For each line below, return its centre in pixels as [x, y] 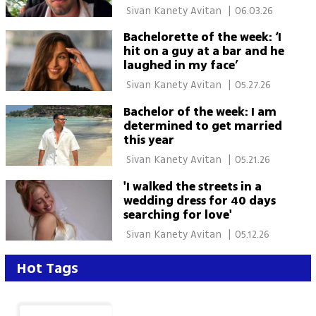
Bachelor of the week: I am [200, 112]
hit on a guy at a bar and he [203, 52]
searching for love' [177, 215]
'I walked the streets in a [192, 187]
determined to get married [202, 126]
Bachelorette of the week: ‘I [202, 38]
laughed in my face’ [180, 66]
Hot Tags [47, 268]
